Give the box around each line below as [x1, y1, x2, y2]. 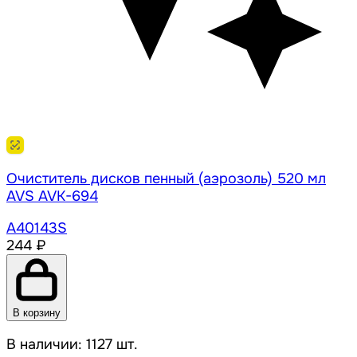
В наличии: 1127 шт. [6, 335, 138, 354]
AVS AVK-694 [6, 187, 98, 206]
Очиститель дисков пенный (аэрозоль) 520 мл [6, 170, 326, 188]
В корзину [13, 307, 61, 320]
